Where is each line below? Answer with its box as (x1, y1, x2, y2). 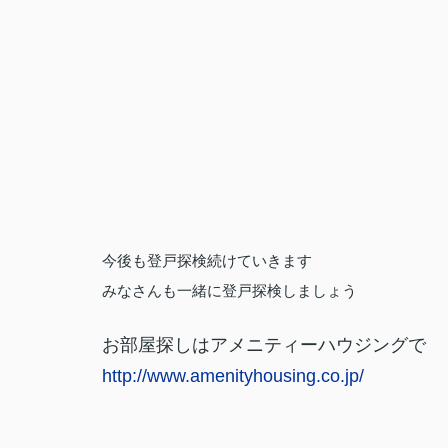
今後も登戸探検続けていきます (102, 252, 312, 269)
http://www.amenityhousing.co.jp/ (102, 366, 364, 386)
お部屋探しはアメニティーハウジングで (102, 335, 426, 355)
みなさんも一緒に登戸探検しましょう (102, 282, 357, 299)
